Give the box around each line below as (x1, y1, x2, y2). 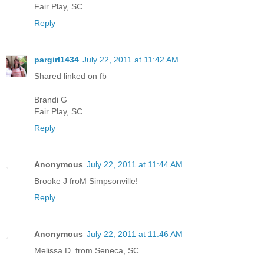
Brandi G (34, 94, 67, 104)
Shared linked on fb (34, 71, 107, 81)
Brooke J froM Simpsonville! (34, 176, 138, 186)
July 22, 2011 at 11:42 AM (82, 54, 179, 64)
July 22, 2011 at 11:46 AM (87, 229, 183, 239)
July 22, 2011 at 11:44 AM (87, 159, 183, 169)
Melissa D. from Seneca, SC (34, 245, 139, 255)
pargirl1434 (34, 54, 79, 64)
